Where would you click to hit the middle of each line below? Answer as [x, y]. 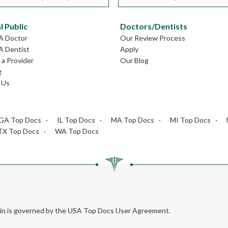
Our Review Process [153, 38]
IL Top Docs [76, 120]
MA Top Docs [133, 120]
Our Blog [134, 60]
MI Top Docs [190, 120]
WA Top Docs [77, 131]
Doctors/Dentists [154, 26]
